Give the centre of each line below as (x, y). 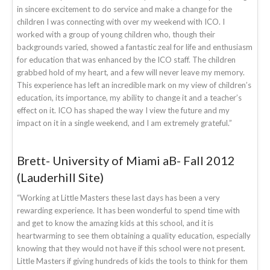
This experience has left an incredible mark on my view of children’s (134, 85)
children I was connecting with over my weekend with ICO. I (121, 21)
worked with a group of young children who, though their (116, 34)
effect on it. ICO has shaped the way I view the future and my (123, 110)
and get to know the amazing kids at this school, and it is (115, 223)
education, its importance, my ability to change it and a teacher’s (129, 97)
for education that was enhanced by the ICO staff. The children (126, 59)
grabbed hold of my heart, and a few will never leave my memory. (131, 72)
